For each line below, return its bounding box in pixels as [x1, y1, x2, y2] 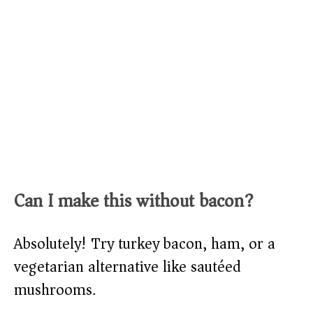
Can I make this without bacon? [14, 185, 254, 217]
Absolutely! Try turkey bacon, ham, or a [14, 231, 275, 258]
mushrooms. [14, 277, 96, 304]
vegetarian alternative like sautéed [14, 254, 241, 281]
